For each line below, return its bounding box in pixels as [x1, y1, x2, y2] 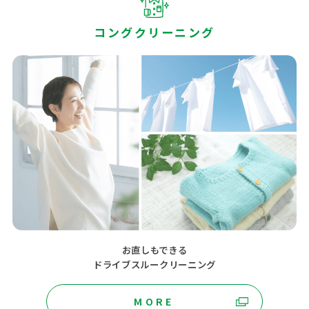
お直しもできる [121, 243, 188, 257]
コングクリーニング [94, 23, 215, 41]
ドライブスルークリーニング [93, 257, 216, 272]
